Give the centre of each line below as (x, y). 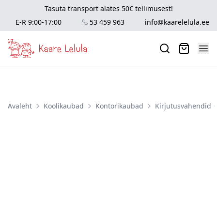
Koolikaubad (64, 106)
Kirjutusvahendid (183, 106)
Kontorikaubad (119, 106)
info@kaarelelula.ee (177, 22)
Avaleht (20, 106)
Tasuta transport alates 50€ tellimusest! (108, 8)
